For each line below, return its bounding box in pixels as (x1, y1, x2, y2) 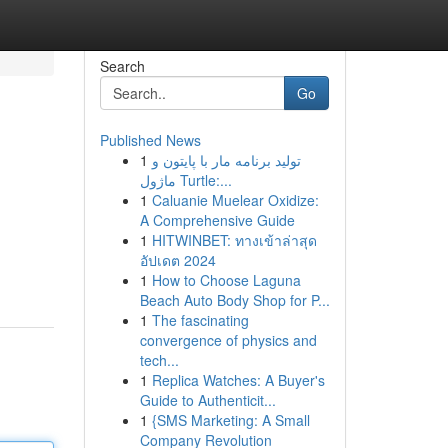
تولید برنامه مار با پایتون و (151, 150, 301, 170)
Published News (99, 130, 201, 150)
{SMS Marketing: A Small (151, 410, 310, 430)
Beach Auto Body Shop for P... (139, 290, 330, 310)
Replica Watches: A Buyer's (151, 370, 325, 390)
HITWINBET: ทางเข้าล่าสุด (151, 230, 317, 250)
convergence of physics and (139, 330, 317, 350)
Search (99, 56, 145, 76)
